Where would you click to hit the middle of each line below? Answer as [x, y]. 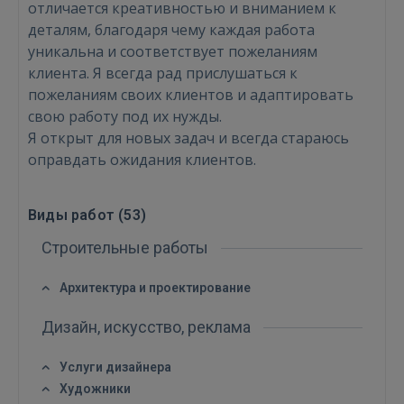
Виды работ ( [76, 215]
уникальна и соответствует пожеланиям [173, 51]
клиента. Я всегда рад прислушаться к [163, 73]
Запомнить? [301, 317]
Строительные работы [127, 248]
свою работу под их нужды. [125, 116]
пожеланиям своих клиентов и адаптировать [191, 95]
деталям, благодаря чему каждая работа [171, 30]
